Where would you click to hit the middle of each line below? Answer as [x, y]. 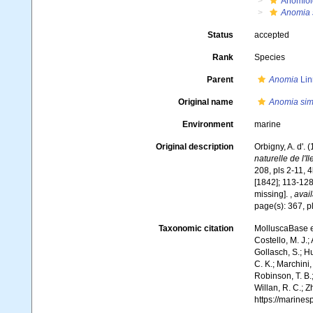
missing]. [272, 194]
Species [269, 57]
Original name [205, 102]
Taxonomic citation [196, 228]
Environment [208, 124]
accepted [271, 35]
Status [220, 35]
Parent [220, 80]
